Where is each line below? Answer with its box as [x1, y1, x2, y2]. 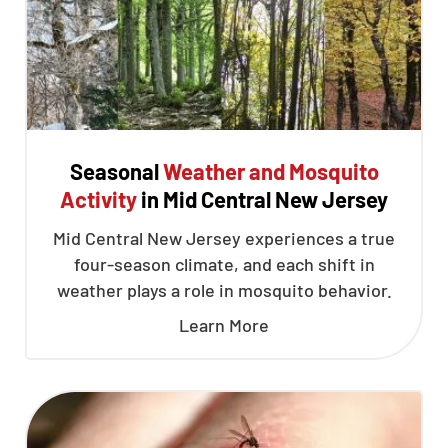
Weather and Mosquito [162, 158, 379, 184]
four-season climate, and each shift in [73, 253, 375, 275]
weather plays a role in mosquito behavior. [56, 279, 392, 301]
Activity [60, 186, 137, 212]
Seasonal [69, 158, 163, 184]
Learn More [179, 314, 269, 336]
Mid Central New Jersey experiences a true [53, 227, 395, 249]
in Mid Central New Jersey [137, 186, 388, 212]
